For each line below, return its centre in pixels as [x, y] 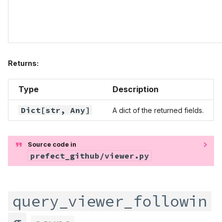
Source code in [52, 144]
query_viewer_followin [110, 201]
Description [136, 89]
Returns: [23, 63]
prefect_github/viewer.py [89, 155]
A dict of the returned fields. [158, 110]
